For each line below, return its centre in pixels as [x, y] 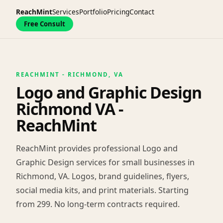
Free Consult [45, 24]
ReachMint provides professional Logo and [97, 148]
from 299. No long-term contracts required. [98, 204]
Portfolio [93, 11]
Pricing [118, 11]
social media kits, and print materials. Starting [102, 190]
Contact [142, 11]
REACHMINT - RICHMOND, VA [70, 74]
